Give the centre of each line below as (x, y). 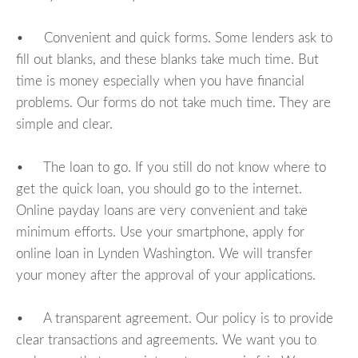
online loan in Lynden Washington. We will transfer (164, 253)
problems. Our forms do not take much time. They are (173, 102)
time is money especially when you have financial (160, 81)
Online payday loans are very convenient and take (162, 210)
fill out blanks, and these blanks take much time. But (167, 59)
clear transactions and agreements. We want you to (166, 340)
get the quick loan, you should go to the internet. (159, 189)
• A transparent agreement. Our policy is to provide (175, 318)
